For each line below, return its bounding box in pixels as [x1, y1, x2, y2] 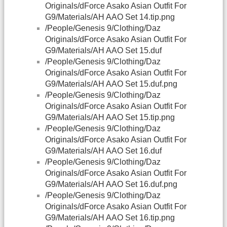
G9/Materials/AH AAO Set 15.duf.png [45, 80, 177, 89]
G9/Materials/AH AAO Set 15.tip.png [45, 113, 175, 122]
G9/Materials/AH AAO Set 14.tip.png [45, 13, 175, 22]
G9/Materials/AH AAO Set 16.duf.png [45, 180, 177, 189]
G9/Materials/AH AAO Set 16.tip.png [45, 213, 175, 222]
